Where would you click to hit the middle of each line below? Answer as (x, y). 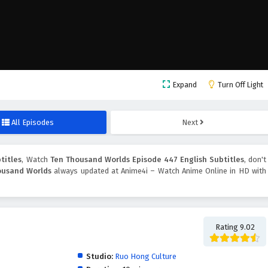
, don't (255, 160)
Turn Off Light (240, 85)
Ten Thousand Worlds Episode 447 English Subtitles (147, 160)
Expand (185, 85)
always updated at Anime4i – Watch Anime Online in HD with (159, 171)
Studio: (99, 257)
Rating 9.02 (235, 227)
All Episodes (33, 123)
